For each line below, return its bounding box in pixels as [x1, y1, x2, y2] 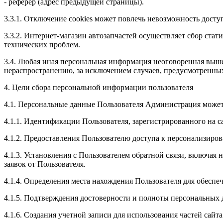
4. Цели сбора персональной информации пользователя [4, 83, 193, 92]
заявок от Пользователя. [4, 159, 86, 168]
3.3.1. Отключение [4, 14, 69, 23]
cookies [69, 14, 93, 23]
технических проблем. [4, 40, 80, 49]
